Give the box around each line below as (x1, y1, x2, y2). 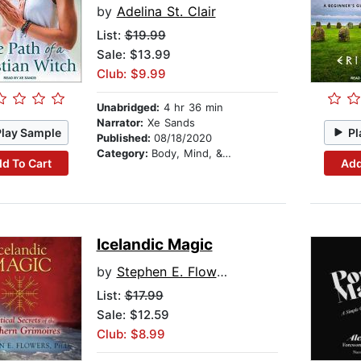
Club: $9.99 (96, 66, 166, 82)
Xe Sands (143, 116, 195, 130)
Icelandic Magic (96, 235, 213, 255)
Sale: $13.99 (96, 47, 171, 63)
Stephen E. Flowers (116, 263, 217, 280)
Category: (96, 147, 151, 160)
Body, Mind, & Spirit (151, 147, 222, 160)
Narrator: (96, 116, 143, 130)
